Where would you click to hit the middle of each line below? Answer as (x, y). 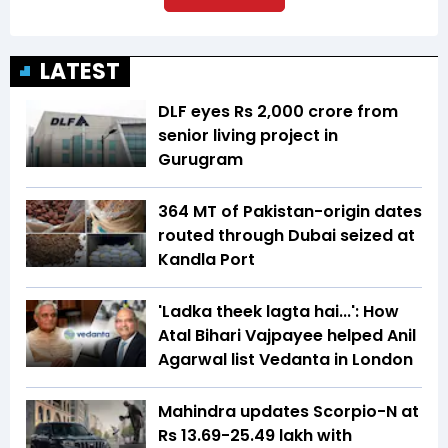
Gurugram (200, 159)
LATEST (80, 71)
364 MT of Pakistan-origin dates (290, 211)
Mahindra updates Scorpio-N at (288, 411)
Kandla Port (206, 259)
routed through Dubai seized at (286, 235)
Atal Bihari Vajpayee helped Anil (287, 335)
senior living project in (248, 135)
